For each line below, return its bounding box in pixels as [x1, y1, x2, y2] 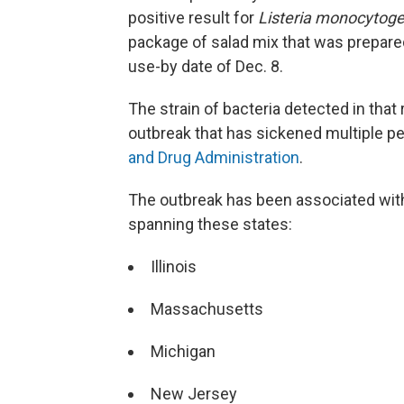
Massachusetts [151, 299, 263, 318]
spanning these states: [128, 215, 292, 234]
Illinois [151, 257, 197, 276]
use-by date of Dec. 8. [128, 57, 283, 76]
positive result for [128, 8, 258, 27]
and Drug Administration [128, 148, 299, 167]
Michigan [151, 342, 216, 361]
